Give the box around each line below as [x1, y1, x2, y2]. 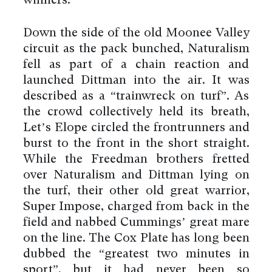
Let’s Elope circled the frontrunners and [22, 121, 250, 134]
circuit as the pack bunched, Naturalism [22, 42, 250, 55]
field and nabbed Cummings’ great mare [22, 216, 250, 229]
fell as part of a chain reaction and [22, 58, 250, 71]
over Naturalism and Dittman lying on [22, 169, 250, 182]
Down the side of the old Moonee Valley [22, 27, 250, 39]
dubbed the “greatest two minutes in [22, 248, 250, 260]
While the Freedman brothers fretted [22, 153, 250, 166]
